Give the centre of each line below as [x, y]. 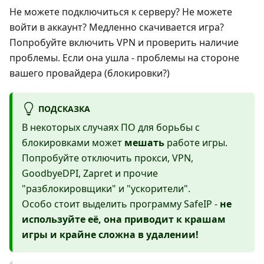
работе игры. [196, 143]
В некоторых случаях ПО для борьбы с [111, 128]
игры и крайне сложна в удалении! [110, 235]
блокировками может [73, 143]
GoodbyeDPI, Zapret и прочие [90, 174]
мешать [144, 143]
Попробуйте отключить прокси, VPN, [108, 158]
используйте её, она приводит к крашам [124, 220]
